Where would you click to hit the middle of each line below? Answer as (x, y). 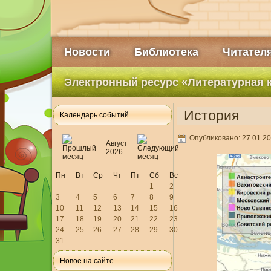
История (211, 116)
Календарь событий (94, 115)
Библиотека (166, 52)
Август (116, 143)
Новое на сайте (87, 261)
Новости (87, 52)
